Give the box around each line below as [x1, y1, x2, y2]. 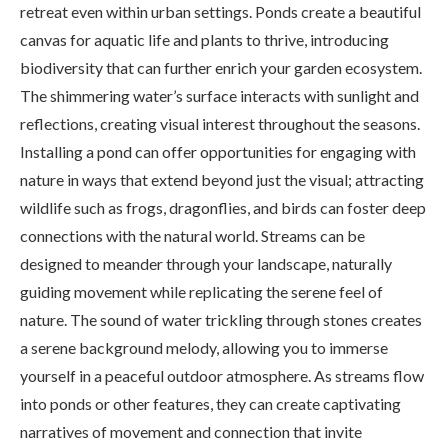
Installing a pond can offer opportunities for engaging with [20, 142, 416, 162]
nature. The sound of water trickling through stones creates [20, 310, 422, 330]
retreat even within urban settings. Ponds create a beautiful [20, 2, 421, 22]
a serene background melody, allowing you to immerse [20, 338, 388, 358]
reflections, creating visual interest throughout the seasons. [20, 114, 420, 134]
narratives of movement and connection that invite [20, 422, 362, 442]
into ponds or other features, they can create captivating [20, 394, 401, 414]
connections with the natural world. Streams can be [20, 226, 365, 246]
